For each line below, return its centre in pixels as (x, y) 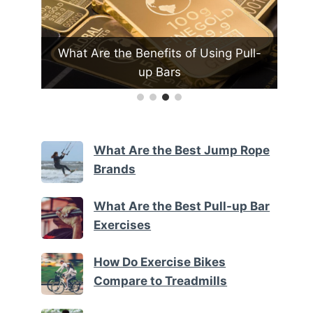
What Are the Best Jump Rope (182, 151)
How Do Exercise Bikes (160, 262)
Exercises (123, 225)
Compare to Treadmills (161, 281)
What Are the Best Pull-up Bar (182, 206)
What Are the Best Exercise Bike (160, 53)
